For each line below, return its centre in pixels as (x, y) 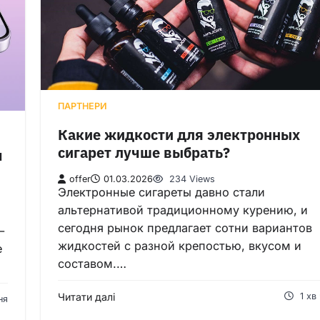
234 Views (191, 179)
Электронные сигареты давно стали (161, 192)
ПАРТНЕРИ (82, 106)
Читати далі (86, 297)
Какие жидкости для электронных (179, 134)
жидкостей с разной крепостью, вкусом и (180, 246)
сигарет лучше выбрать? (144, 152)
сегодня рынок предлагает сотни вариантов (185, 228)
